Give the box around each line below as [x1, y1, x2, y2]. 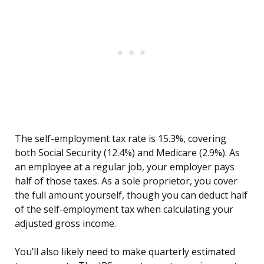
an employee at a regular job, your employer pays [15, 160, 235, 174]
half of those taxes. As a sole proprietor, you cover [15, 174, 237, 188]
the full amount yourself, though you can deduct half [15, 189, 247, 202]
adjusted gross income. [15, 217, 116, 230]
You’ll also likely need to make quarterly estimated [15, 245, 235, 259]
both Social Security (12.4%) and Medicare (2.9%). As [15, 146, 240, 160]
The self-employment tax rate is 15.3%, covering [15, 132, 226, 146]
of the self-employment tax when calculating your [15, 203, 233, 216]
